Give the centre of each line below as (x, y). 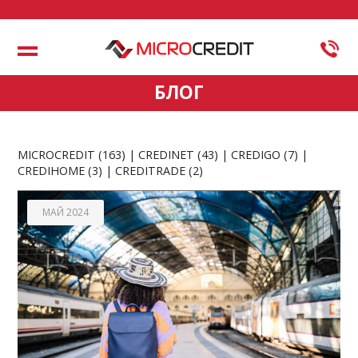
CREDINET (167, 154)
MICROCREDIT (57, 154)
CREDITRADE (151, 170)
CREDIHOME (52, 170)
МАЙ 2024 (66, 212)
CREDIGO (256, 154)
